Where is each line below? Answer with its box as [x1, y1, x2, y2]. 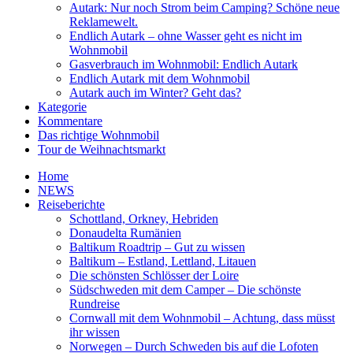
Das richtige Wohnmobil [38, 128, 159, 143]
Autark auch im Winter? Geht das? [69, 86, 241, 100]
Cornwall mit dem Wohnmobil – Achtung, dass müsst [69, 311, 335, 325]
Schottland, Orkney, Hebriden [69, 212, 218, 226]
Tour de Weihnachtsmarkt [38, 143, 165, 157]
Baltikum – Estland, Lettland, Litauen [69, 255, 256, 269]
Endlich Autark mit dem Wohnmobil [69, 72, 250, 86]
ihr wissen [69, 325, 120, 340]
